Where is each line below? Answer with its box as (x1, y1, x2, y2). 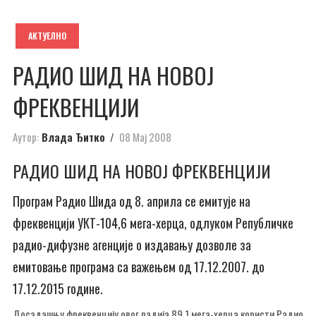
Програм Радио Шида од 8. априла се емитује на (13, 192, 250, 210)
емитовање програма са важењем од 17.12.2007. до (13, 257, 265, 276)
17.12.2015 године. (13, 279, 103, 298)
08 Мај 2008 (119, 128, 171, 145)
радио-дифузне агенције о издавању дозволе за (13, 236, 251, 254)
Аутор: (13, 128, 39, 145)
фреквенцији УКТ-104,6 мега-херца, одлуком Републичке (13, 214, 293, 232)
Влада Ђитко (42, 128, 105, 145)
